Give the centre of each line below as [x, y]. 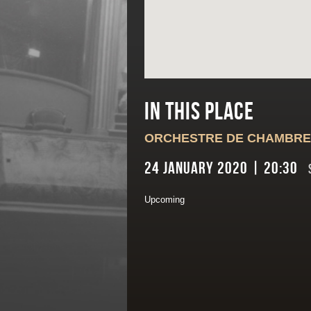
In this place [199, 112]
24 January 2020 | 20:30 [223, 168]
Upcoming [165, 200]
